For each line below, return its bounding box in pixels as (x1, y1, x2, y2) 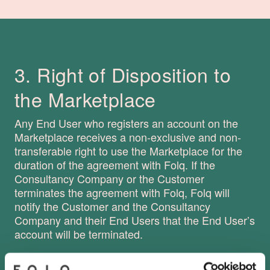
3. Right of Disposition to (14, 60, 231, 88)
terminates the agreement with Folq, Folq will (14, 184, 230, 200)
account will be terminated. (14, 225, 143, 242)
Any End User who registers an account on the (14, 115, 238, 131)
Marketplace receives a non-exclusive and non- (14, 128, 241, 145)
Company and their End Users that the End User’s (14, 212, 255, 228)
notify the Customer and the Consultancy (14, 198, 210, 214)
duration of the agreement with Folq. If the (14, 156, 215, 172)
